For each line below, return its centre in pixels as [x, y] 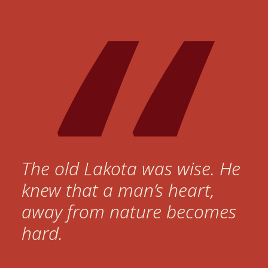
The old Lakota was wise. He [131, 169]
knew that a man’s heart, [118, 190]
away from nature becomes [129, 212]
